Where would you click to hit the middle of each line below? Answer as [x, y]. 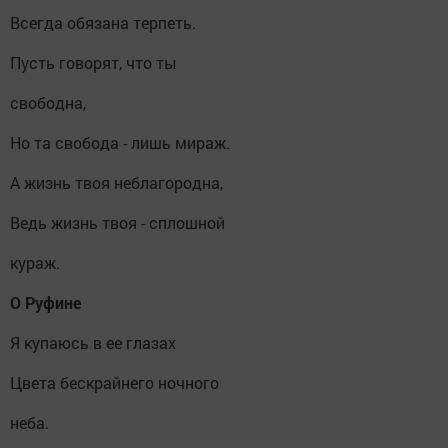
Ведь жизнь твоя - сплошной [117, 222]
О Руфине [45, 302]
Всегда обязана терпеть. [103, 22]
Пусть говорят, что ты [93, 62]
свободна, [48, 102]
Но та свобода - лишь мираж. [120, 142]
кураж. [35, 262]
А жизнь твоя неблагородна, [116, 182]
